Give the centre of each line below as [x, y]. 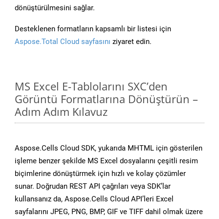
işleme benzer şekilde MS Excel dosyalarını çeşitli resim [106, 161]
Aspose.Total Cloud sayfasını [63, 42]
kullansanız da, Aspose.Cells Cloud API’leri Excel [94, 199]
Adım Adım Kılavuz [61, 112]
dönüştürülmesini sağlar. [55, 8]
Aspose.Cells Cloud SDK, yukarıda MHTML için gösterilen [109, 148]
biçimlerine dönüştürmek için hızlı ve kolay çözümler [100, 174]
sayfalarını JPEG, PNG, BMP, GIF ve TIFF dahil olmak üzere [109, 212]
